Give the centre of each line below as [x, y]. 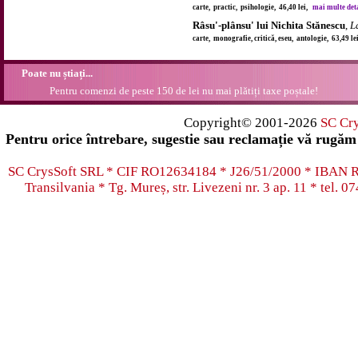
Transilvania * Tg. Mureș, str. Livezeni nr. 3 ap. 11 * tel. [183, 187]
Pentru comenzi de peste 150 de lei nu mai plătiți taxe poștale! [180, 91]
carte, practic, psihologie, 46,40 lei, [253, 7]
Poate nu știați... [57, 73]
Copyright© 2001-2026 [252, 123]
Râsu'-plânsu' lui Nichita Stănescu [269, 25]
